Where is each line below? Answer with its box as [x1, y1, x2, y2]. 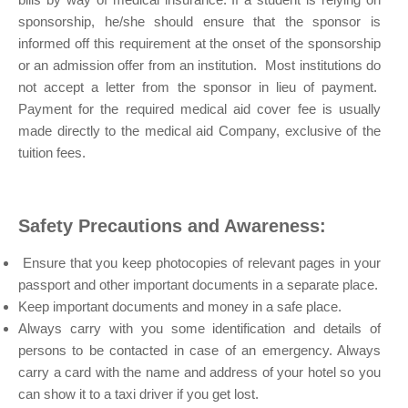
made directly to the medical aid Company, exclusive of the [18, 122, 381, 138]
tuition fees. [18, 144, 86, 160]
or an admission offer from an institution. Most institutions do [18, 56, 381, 73]
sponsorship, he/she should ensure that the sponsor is [18, 13, 381, 29]
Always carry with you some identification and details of [18, 320, 381, 336]
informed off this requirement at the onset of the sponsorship [18, 35, 381, 51]
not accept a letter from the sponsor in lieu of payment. [18, 78, 381, 95]
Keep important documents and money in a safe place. [18, 298, 342, 314]
